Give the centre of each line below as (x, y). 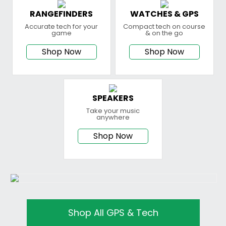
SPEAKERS (113, 98)
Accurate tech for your (62, 26)
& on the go (164, 33)
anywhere (113, 118)
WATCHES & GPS (164, 14)
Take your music (113, 111)
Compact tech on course (164, 26)
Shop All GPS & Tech (113, 212)
